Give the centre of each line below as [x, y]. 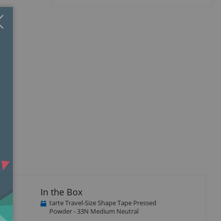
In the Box [61, 192]
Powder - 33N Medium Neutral [94, 211]
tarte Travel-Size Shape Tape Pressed [103, 203]
